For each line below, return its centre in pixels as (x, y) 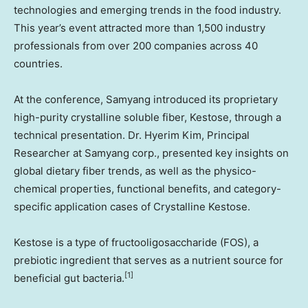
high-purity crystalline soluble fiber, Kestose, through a (147, 117)
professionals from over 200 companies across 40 (136, 46)
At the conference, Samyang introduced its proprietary (146, 99)
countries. (38, 64)
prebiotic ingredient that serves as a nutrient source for (148, 260)
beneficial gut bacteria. (69, 278)
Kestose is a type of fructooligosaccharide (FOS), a (136, 242)
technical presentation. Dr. (79, 135)
